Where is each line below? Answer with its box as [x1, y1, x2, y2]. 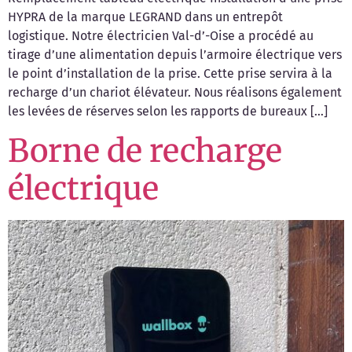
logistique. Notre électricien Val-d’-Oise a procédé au [8, 28, 313, 44]
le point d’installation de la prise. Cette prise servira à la [8, 66, 332, 82]
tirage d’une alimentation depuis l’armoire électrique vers [8, 47, 342, 63]
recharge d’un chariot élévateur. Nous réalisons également [8, 85, 342, 101]
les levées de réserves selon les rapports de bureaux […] [8, 104, 328, 119]
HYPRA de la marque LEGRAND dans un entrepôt [8, 9, 283, 25]
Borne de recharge [8, 131, 282, 171]
